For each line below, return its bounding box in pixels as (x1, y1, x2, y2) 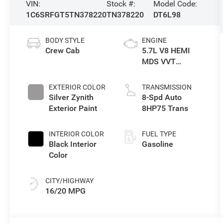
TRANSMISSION (141, 83, 192, 91)
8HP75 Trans (141, 103, 188, 113)
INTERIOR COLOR (49, 129, 105, 138)
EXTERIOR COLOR (49, 83, 106, 91)
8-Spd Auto (141, 92, 182, 102)
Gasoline (141, 139, 173, 149)
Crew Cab (45, 45, 80, 55)
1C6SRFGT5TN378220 (26, 9, 107, 19)
